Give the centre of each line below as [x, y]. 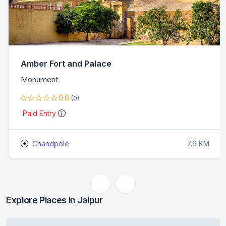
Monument [37, 79]
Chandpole [49, 143]
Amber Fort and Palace [64, 63]
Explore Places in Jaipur [54, 200]
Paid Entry [38, 113]
